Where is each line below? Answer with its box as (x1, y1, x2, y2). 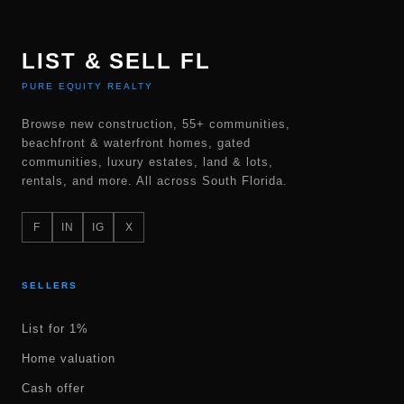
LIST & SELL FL (22, 49, 211, 74)
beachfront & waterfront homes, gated (22, 136, 251, 151)
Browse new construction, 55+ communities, (22, 117, 290, 132)
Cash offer (22, 381, 85, 396)
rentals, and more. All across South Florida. (22, 174, 288, 188)
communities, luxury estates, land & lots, (22, 155, 273, 170)
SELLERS (22, 280, 78, 291)
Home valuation (22, 352, 115, 366)
